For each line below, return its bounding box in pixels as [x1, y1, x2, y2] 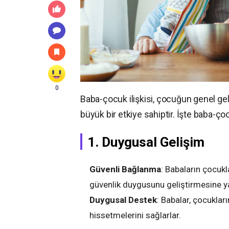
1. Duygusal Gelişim [87, 134, 204, 150]
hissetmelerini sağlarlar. [89, 210, 181, 220]
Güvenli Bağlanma [89, 164, 161, 174]
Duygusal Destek [89, 195, 157, 205]
